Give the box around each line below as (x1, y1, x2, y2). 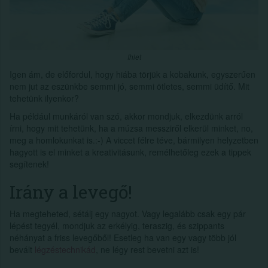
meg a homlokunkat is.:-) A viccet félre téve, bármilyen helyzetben (10, 133, 258, 146)
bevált (10, 243, 35, 255)
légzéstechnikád (35, 243, 96, 255)
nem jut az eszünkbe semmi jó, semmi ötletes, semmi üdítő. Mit (10, 80, 249, 92)
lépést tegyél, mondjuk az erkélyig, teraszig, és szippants (10, 219, 224, 232)
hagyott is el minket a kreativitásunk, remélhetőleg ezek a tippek (10, 145, 251, 158)
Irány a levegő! (10, 179, 132, 203)
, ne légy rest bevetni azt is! (96, 243, 199, 255)
